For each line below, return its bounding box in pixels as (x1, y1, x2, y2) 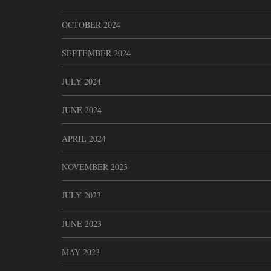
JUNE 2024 (62, 104, 102, 116)
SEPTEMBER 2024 (62, 47, 131, 59)
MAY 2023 (62, 246, 100, 258)
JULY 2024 (62, 76, 101, 88)
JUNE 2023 (62, 218, 102, 230)
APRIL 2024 (62, 132, 106, 145)
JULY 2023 (62, 189, 101, 201)
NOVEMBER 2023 (62, 161, 128, 173)
